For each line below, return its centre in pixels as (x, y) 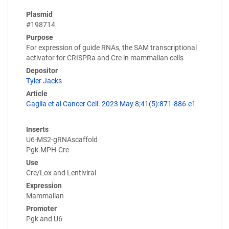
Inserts (37, 129)
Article (37, 93)
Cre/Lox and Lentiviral (61, 173)
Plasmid (39, 14)
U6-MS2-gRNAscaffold (62, 139)
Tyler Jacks (44, 81)
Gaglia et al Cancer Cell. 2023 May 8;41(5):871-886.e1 (111, 104)
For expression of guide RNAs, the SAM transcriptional (111, 47)
